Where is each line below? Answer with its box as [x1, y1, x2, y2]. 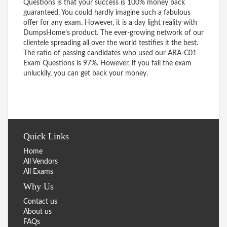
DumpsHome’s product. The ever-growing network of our [23, 29, 204, 36]
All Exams [23, 168, 53, 175]
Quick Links [23, 131, 69, 141]
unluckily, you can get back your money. [23, 69, 148, 77]
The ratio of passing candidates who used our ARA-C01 [23, 49, 197, 57]
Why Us [23, 181, 54, 192]
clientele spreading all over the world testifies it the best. [23, 39, 198, 47]
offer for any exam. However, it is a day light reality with [23, 19, 197, 26]
